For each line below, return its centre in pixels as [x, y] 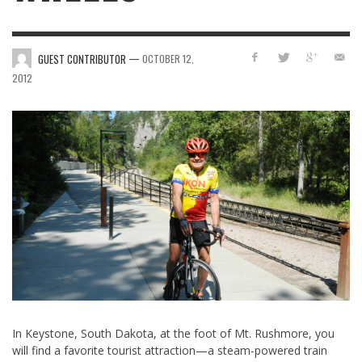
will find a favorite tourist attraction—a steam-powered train [170, 351]
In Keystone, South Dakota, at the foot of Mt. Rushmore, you [173, 334]
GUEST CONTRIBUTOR [82, 59]
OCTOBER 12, [168, 58]
